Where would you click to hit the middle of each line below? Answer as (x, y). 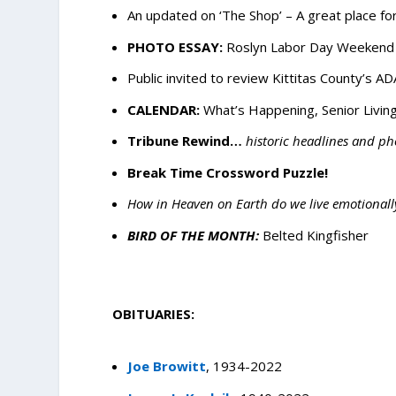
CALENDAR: (166, 109)
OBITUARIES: (154, 313)
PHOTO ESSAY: (175, 46)
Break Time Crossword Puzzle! (228, 172)
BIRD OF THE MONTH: (194, 235)
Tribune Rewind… (185, 141)
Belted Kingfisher (316, 235)
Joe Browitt (167, 366)
